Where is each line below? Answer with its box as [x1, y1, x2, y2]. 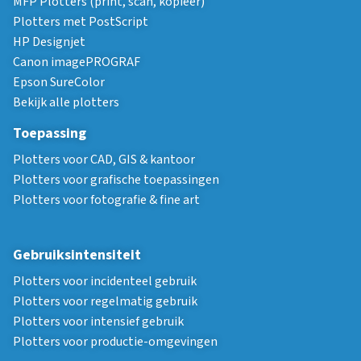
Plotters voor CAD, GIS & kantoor [13, 150, 195, 168]
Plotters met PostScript [13, 12, 148, 31]
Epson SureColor [13, 73, 105, 91]
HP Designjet [13, 32, 85, 51]
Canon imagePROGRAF [13, 52, 140, 71]
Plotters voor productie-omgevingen [13, 332, 218, 351]
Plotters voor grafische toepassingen [13, 170, 219, 189]
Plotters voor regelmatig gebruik [13, 292, 197, 310]
